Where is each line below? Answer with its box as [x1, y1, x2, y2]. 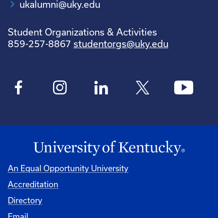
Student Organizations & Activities [8, 26, 157, 38]
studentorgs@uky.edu [73, 38, 168, 50]
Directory [8, 195, 42, 205]
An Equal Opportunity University [8, 163, 128, 173]
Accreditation [8, 179, 58, 189]
